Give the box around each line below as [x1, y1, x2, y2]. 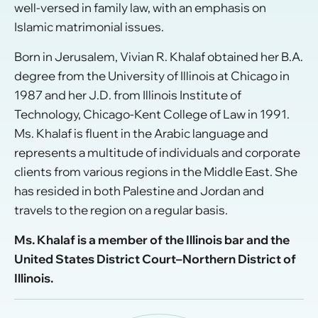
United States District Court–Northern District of [14, 251, 296, 267]
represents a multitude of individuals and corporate [14, 145, 300, 160]
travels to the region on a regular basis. [14, 202, 228, 218]
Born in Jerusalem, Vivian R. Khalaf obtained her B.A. [14, 49, 303, 65]
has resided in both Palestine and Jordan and [14, 183, 264, 199]
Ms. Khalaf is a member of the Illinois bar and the [14, 232, 290, 248]
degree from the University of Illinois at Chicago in [14, 68, 290, 84]
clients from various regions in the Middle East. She [14, 164, 297, 180]
